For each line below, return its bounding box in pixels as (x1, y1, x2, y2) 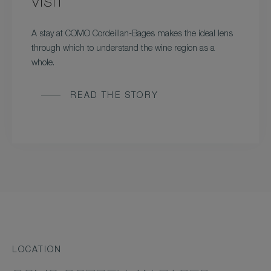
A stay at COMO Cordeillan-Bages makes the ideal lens (31, 30, 233, 39)
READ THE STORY (70, 92, 159, 101)
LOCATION (12, 246, 62, 255)
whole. (31, 59, 54, 68)
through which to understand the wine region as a (31, 45, 215, 54)
